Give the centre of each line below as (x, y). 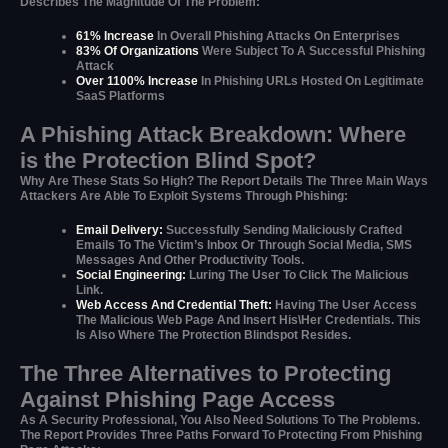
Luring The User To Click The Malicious (299, 275)
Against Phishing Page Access (177, 400)
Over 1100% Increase (138, 81)
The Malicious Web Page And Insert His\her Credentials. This (248, 320)
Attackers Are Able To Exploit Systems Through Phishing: (184, 196)
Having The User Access (346, 305)
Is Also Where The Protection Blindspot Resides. (213, 335)
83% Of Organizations (137, 51)
